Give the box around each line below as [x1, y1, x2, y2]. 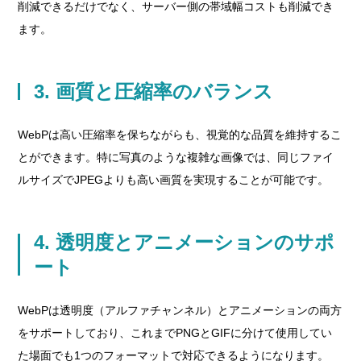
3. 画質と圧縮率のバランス [34, 81, 274, 102]
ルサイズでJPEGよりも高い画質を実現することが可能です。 [18, 173, 330, 186]
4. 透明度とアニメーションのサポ [34, 231, 335, 253]
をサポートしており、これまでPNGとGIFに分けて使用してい [18, 326, 333, 339]
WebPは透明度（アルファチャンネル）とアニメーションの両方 [18, 304, 342, 317]
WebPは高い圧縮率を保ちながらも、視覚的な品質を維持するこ [18, 128, 342, 141]
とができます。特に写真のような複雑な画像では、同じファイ [18, 151, 334, 164]
